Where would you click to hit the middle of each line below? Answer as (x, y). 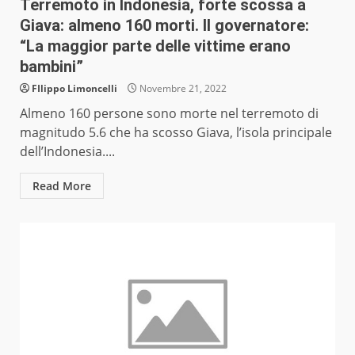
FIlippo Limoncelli (74, 89)
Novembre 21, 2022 (182, 89)
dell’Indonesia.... (67, 152)
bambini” (52, 67)
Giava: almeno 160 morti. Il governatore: (164, 26)
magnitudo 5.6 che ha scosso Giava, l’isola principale (176, 133)
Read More (62, 186)
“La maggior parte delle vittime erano (155, 46)
